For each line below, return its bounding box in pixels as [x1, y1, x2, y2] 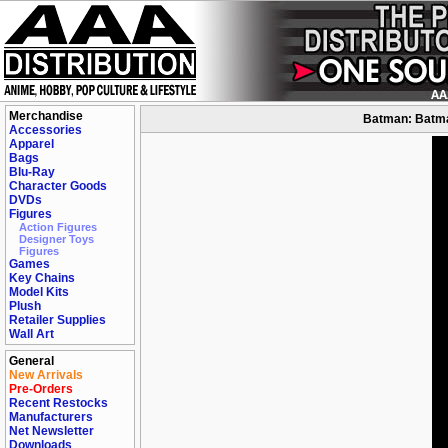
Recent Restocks [9, 396, 108, 410]
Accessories [9, 123, 82, 137]
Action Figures [19, 221, 97, 233]
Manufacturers [9, 410, 93, 424]
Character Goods [9, 179, 107, 193]
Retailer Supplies [9, 313, 106, 327]
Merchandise [9, 109, 83, 123]
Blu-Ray [9, 165, 55, 179]
